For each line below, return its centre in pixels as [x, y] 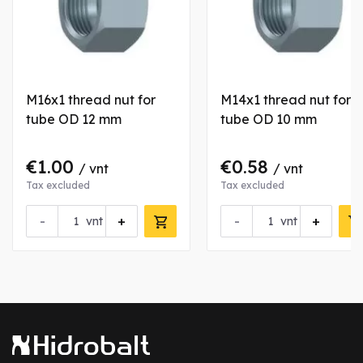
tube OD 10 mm [269, 119]
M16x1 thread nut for [91, 100]
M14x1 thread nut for [286, 100]
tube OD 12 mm [74, 119]
